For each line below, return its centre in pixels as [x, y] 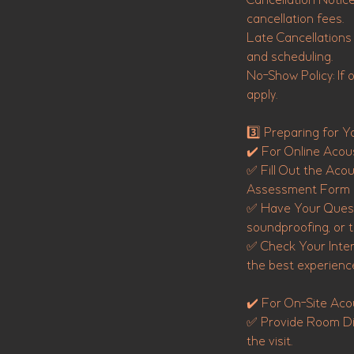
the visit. [269, 342]
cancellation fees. [295, 20]
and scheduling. [290, 58]
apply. [262, 96]
